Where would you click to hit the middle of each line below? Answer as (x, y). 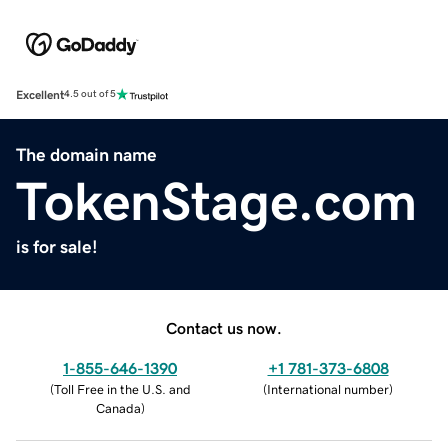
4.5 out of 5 (90, 94)
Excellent (40, 94)
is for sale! (57, 246)
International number (328, 389)
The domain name (86, 154)
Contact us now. (224, 327)
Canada (118, 408)
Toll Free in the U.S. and (122, 389)
